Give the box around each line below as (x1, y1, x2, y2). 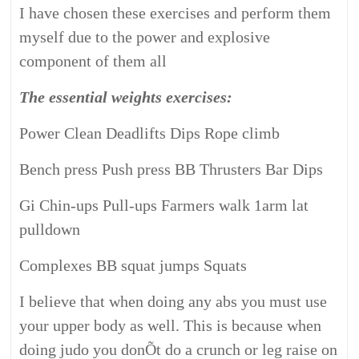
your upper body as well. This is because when (19, 317, 322, 334)
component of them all (19, 52, 167, 70)
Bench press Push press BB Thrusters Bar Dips (19, 160, 324, 178)
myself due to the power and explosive (19, 28, 271, 46)
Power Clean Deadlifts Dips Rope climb (19, 124, 280, 142)
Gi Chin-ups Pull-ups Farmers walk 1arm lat (19, 196, 309, 214)
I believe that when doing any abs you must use (19, 292, 328, 310)
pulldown (19, 220, 81, 238)
